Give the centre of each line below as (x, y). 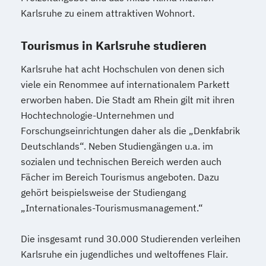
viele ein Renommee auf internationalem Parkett (125, 84)
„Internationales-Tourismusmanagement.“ (112, 208)
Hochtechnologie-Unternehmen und (97, 115)
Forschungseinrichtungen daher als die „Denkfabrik (130, 130)
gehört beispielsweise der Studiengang (103, 192)
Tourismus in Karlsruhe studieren (114, 45)
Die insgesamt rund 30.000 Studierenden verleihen (131, 238)
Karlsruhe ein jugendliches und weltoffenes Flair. (124, 254)
